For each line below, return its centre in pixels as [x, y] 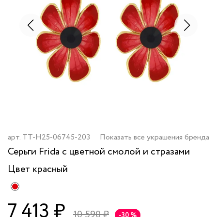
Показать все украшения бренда [155, 137]
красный [50, 169]
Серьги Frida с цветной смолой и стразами [99, 152]
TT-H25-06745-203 [56, 137]
